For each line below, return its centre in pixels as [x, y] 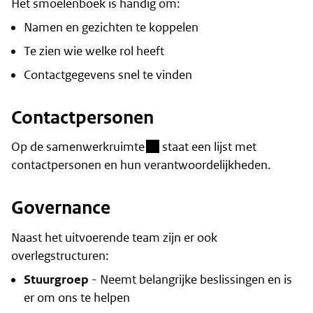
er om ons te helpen [77, 298]
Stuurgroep [56, 280]
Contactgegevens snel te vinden [108, 74]
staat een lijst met [208, 147]
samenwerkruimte [95, 147]
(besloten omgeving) [198, 146]
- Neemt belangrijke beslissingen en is [190, 280]
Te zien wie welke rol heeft [94, 51]
